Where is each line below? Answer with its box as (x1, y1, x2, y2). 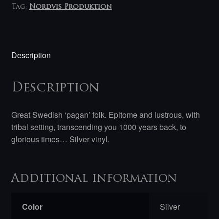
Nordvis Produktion (29, 3, 112, 11)
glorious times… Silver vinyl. (11, 133, 109, 145)
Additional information (11, 173, 177, 185)
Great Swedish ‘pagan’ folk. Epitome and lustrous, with (11, 109, 200, 120)
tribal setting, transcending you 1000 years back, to (11, 121, 186, 132)
